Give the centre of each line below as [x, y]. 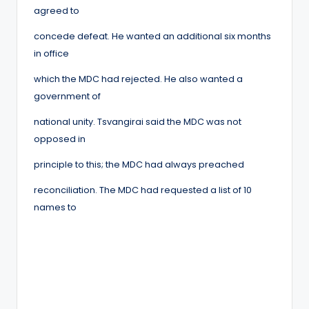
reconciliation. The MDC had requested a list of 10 [143, 190]
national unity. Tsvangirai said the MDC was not [138, 121]
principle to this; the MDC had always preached [139, 164]
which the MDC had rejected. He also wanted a [138, 79]
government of [67, 96]
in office [51, 53]
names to [55, 207]
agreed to [57, 10]
